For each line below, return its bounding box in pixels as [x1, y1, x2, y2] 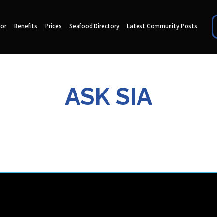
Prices [45, 22, 62, 31]
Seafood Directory [69, 22, 119, 31]
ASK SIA [65, 82, 152, 110]
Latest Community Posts [126, 22, 197, 31]
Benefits [14, 22, 37, 31]
